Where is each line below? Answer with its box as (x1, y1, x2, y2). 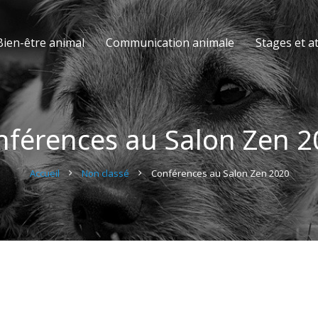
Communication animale (106, 35, 234, 50)
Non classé (81, 167, 129, 180)
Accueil (29, 167, 60, 180)
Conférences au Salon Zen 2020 (150, 167, 289, 180)
